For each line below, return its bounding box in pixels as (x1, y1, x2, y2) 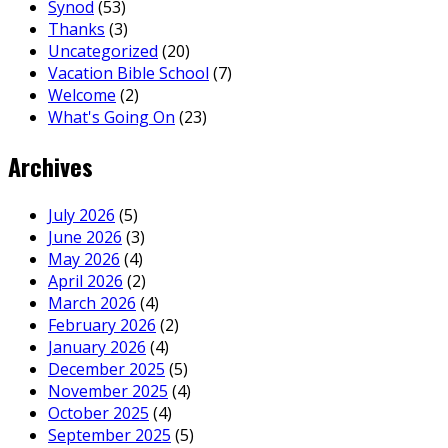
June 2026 (48, 225, 122, 248)
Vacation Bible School (48, 62, 209, 85)
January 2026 (48, 335, 146, 358)
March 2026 (48, 291, 136, 314)
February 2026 (48, 313, 156, 336)
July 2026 (48, 203, 115, 226)
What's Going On (48, 106, 175, 129)
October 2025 (48, 401, 149, 424)
